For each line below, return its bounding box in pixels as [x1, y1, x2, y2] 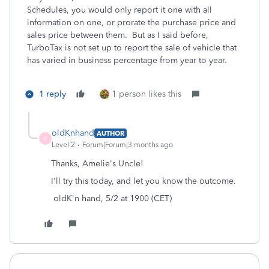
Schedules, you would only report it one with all [27, 5, 212, 15]
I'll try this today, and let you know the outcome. [46, 176, 241, 186]
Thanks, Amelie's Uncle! [46, 159, 148, 169]
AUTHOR [97, 128, 124, 138]
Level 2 [52, 141, 75, 149]
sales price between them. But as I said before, [27, 30, 208, 40]
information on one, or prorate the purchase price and [27, 17, 236, 28]
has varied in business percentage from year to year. [27, 55, 227, 65]
